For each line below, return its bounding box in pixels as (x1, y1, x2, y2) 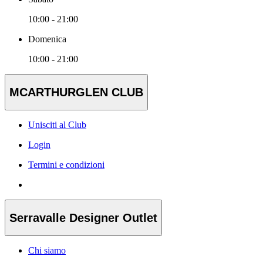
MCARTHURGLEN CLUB (9, 85, 143, 99)
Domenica (28, 34, 66, 45)
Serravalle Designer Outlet (9, 211, 157, 224)
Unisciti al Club (28, 120, 86, 130)
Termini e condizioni (28, 160, 104, 170)
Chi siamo (28, 245, 66, 256)
